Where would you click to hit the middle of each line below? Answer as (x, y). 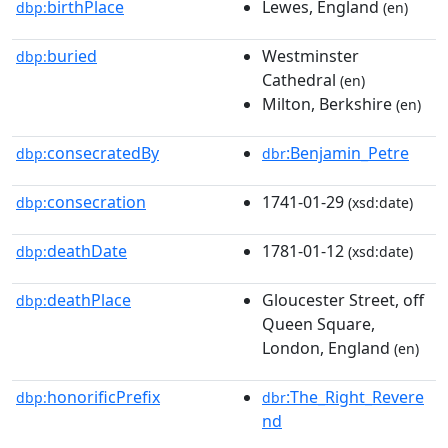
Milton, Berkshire (327, 103)
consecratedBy (103, 152)
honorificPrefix (103, 396)
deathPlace (89, 299)
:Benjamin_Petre (347, 152)
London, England (326, 347)
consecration (96, 201)
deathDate (87, 250)
